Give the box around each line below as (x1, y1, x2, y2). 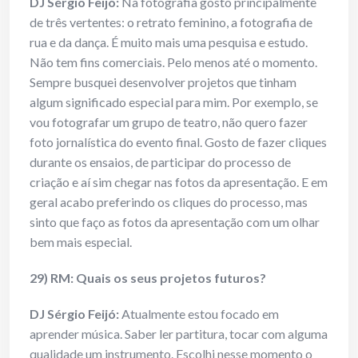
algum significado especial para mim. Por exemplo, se (30, 94, 318, 110)
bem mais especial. (30, 234, 132, 250)
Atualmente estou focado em (119, 306, 279, 322)
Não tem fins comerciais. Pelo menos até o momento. (30, 54, 317, 70)
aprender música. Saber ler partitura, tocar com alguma (30, 326, 328, 342)
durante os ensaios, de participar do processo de (30, 154, 291, 170)
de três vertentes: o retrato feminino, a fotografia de (30, 14, 312, 30)
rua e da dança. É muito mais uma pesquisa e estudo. (30, 34, 308, 50)
